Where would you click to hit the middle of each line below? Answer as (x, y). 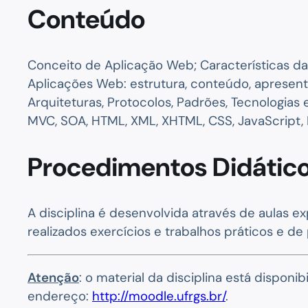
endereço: (60, 296)
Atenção (53, 277)
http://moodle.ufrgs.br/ (159, 296)
